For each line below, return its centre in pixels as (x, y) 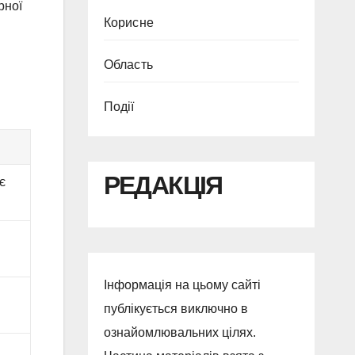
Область (128, 65)
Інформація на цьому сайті (182, 285)
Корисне (128, 23)
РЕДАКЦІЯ (163, 185)
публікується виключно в (176, 309)
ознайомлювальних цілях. (179, 333)
